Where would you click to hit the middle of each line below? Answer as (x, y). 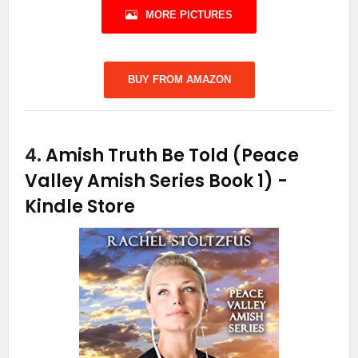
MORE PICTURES (189, 14)
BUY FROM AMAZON (179, 79)
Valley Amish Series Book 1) (151, 181)
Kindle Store (80, 206)
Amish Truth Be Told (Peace (173, 155)
